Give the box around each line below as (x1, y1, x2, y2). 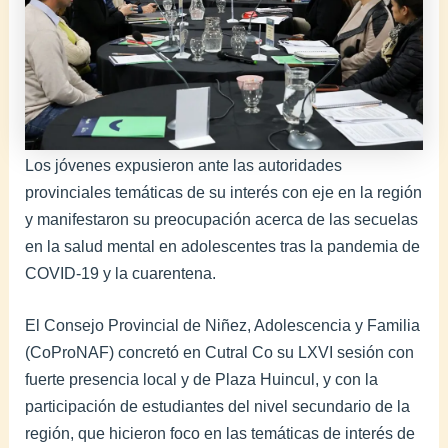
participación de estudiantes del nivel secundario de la (25, 397, 411, 415)
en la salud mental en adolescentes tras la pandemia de (25, 237, 421, 256)
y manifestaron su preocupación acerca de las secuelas (25, 210, 419, 229)
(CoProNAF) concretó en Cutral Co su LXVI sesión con (25, 343, 415, 361)
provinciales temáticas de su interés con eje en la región (25, 183, 423, 202)
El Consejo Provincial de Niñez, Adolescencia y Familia (25, 316, 421, 334)
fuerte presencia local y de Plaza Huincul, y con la (25, 370, 379, 388)
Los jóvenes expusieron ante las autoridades (25, 156, 343, 175)
